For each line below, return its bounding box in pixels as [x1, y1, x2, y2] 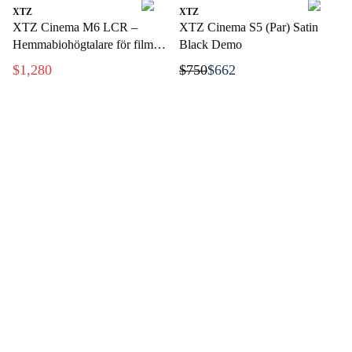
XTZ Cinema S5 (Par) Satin [179, 20, 318, 34]
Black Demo [179, 38, 242, 51]
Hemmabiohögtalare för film [13, 38, 153, 51]
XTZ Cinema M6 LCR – [13, 20, 137, 34]
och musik [13, 55, 64, 68]
